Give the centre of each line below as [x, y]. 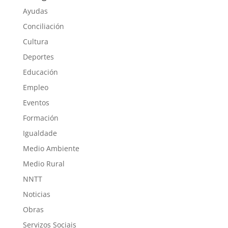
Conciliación [43, 26]
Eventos [36, 103]
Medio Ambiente [51, 149]
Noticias [36, 194]
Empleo [35, 88]
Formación [40, 118]
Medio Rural [44, 164]
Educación [40, 72]
